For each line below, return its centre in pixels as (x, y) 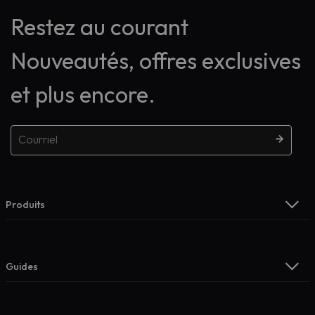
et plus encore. (83, 94)
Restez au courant (99, 27)
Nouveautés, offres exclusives (156, 60)
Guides (22, 266)
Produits (25, 205)
